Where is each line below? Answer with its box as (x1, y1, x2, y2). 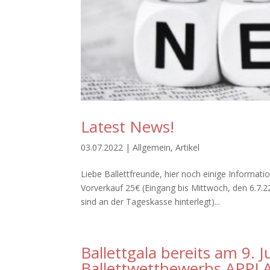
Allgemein (133, 141, 171, 153)
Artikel (175, 141, 200, 153)
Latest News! (81, 115, 175, 137)
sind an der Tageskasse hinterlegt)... (81, 195, 221, 207)
